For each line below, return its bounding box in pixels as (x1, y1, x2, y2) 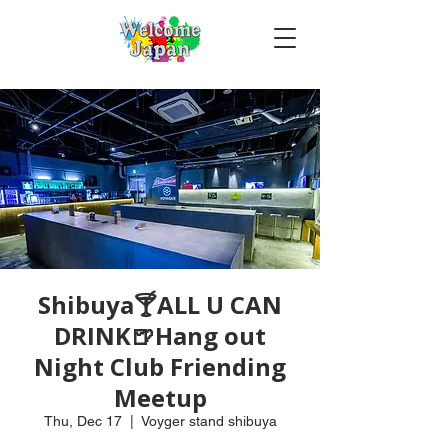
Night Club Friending (34, 350, 286, 383)
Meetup (113, 381, 207, 414)
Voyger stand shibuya (140, 413, 277, 429)
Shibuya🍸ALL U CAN (38, 288, 282, 321)
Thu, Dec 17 (43, 413, 122, 429)
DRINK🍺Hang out (54, 319, 266, 352)
